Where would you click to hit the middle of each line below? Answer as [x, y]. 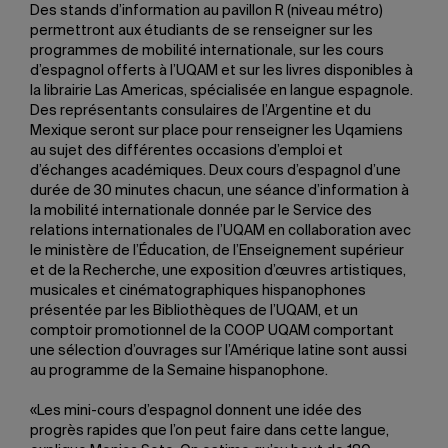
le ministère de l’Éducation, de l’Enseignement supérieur [217, 251]
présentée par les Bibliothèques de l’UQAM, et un [194, 311]
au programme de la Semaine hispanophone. [179, 371]
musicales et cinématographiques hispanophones [198, 291]
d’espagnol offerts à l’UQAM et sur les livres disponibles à [221, 71]
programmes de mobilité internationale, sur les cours [207, 51]
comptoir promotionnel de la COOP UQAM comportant [212, 331]
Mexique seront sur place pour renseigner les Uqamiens [216, 131]
